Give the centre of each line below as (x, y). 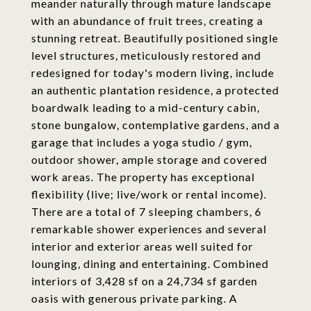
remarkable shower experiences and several (149, 229)
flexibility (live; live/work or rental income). (149, 194)
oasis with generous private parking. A (134, 298)
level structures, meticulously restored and (146, 55)
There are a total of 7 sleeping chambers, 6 (146, 211)
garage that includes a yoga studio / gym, (142, 142)
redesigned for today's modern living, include (153, 73)
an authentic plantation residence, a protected (155, 90)
